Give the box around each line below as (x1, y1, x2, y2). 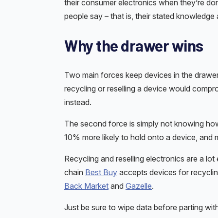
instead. (64, 97, 91, 107)
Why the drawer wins (64, 36, 203, 55)
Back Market (64, 181, 109, 191)
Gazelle (126, 181, 152, 191)
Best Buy (85, 167, 117, 177)
